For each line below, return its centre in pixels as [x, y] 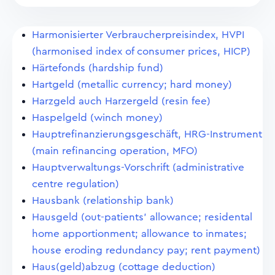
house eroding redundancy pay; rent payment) [146, 250]
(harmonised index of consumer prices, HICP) [141, 51]
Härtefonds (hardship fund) [98, 68]
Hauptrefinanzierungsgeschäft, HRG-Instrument [147, 134]
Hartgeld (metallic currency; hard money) [132, 84]
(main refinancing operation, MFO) [115, 151]
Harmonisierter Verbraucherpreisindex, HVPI [138, 35]
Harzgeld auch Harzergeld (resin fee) [121, 101]
